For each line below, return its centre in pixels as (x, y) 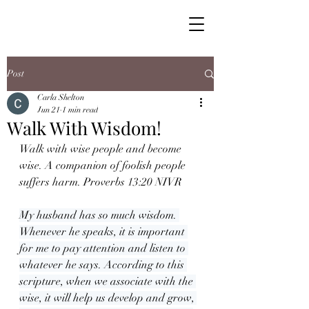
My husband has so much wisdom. (99, 215)
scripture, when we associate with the (108, 281)
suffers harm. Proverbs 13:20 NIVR (100, 182)
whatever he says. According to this (103, 265)
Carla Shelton (61, 97)
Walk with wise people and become (102, 149)
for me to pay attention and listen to (104, 248)
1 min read (80, 110)
